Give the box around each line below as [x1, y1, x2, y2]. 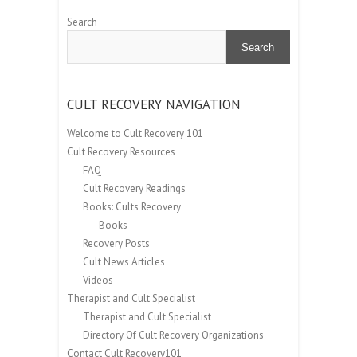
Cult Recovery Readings [83, 182, 186, 196]
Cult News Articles [83, 255, 165, 269]
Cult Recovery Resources [67, 145, 175, 159]
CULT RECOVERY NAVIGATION [67, 96, 241, 114]
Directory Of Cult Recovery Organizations [83, 328, 264, 343]
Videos [83, 273, 113, 288]
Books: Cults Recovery [83, 200, 181, 214]
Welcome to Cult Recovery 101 [67, 127, 203, 141]
